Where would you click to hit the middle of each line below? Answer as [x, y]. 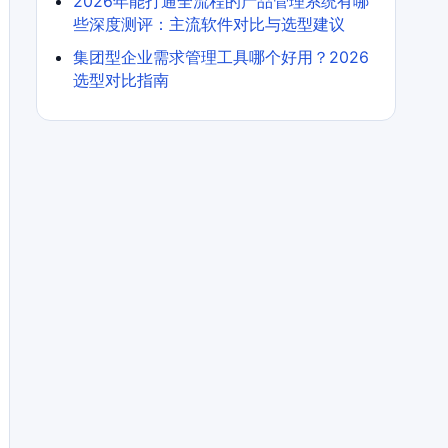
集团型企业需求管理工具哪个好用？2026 [220, 57]
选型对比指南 [120, 80]
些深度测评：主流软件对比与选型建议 [208, 24]
